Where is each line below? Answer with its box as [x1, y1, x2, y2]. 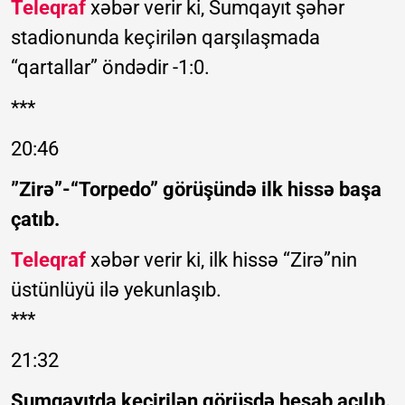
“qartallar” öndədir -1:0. [11, 55, 210, 79]
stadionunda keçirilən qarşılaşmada [11, 25, 320, 49]
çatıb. [11, 207, 60, 231]
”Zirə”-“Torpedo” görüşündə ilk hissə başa [11, 177, 381, 201]
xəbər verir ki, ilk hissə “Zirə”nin [86, 248, 357, 271]
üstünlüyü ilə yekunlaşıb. [11, 278, 221, 301]
